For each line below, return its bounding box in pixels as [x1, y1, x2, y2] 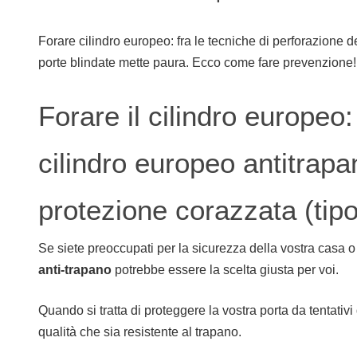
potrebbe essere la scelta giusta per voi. [112, 262, 339, 277]
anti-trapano [38, 262, 112, 277]
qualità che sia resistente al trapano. [38, 324, 241, 339]
